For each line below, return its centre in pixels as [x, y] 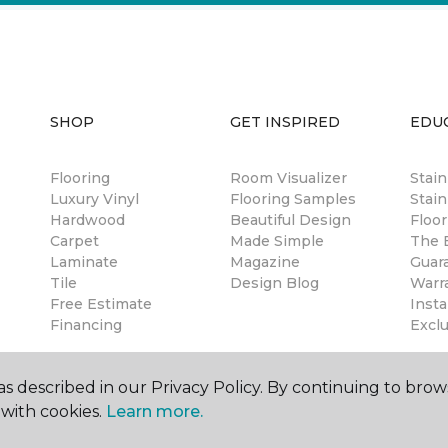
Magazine [265, 262]
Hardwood [87, 220]
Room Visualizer [288, 178]
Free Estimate [101, 304]
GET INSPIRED [285, 122]
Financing [86, 325]
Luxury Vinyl [94, 199]
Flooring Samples [293, 199]
